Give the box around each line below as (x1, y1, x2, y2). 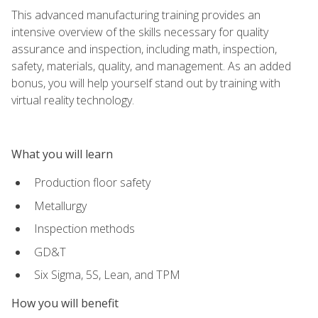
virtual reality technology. (11, 92, 134, 108)
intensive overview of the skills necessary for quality (11, 23, 268, 40)
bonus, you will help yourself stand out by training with (11, 75, 280, 91)
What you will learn (11, 146, 113, 162)
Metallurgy (34, 197, 87, 214)
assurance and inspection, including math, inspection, (11, 40, 277, 57)
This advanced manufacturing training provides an (11, 6, 261, 23)
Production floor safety (34, 174, 150, 190)
